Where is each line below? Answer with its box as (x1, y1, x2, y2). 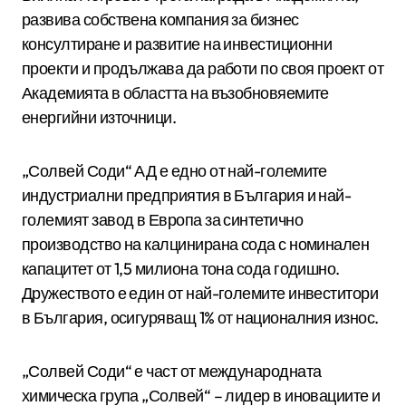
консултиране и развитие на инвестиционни (22, 33, 333, 54)
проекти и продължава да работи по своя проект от (22, 57, 384, 79)
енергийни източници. (22, 106, 177, 128)
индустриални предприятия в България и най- (22, 184, 352, 206)
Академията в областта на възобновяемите (22, 82, 329, 103)
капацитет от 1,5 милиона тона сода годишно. (22, 257, 340, 279)
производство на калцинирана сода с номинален (22, 233, 370, 255)
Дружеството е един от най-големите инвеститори (22, 282, 379, 304)
